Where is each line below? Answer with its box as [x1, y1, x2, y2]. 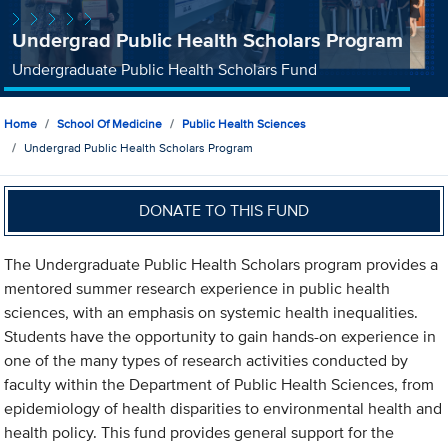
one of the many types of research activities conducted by [4, 349, 409, 373]
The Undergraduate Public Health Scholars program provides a [4, 253, 439, 277]
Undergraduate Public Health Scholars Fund [11, 57, 317, 81]
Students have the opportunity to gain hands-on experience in [4, 325, 437, 349]
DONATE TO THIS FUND [139, 198, 310, 222]
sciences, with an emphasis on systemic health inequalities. [4, 301, 419, 325]
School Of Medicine [57, 115, 163, 133]
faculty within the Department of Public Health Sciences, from [4, 373, 435, 397]
